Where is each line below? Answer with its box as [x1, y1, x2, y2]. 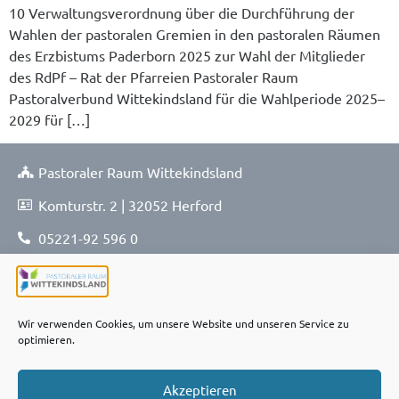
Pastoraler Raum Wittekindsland [37, 162, 242, 181]
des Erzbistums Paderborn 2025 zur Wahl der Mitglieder [9, 46, 365, 65]
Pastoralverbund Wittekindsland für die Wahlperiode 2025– [9, 89, 385, 108]
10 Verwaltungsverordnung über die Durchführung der [9, 4, 354, 22]
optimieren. [18, 332, 75, 346]
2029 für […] [9, 110, 90, 129]
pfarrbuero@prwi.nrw [37, 294, 175, 313]
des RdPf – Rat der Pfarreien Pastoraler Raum [9, 68, 298, 86]
